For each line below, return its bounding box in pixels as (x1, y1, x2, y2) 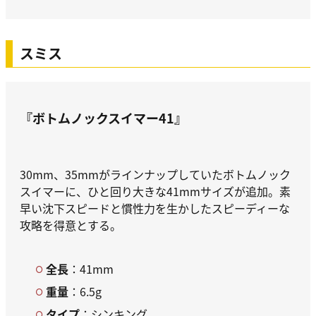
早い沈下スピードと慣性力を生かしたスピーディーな (20, 199, 290, 217)
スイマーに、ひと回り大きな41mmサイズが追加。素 (20, 182, 291, 200)
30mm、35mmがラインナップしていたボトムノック (20, 165, 291, 183)
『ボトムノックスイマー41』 (20, 109, 187, 128)
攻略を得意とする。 (20, 216, 121, 233)
